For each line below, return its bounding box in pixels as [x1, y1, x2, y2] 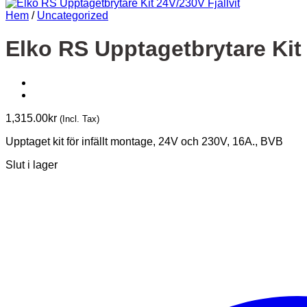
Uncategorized [37, 10, 108, 21]
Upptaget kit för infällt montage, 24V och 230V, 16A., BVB [5, 135, 283, 147]
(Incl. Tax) [60, 113, 99, 124]
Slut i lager [5, 158, 58, 171]
